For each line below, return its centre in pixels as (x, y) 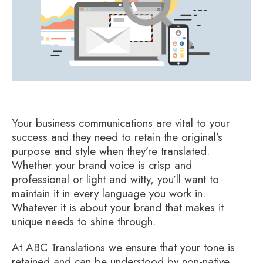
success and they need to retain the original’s (117, 137)
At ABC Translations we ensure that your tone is (123, 247)
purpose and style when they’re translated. (111, 151)
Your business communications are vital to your (121, 123)
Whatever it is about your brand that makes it (118, 207)
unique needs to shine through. (84, 221)
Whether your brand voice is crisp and (102, 165)
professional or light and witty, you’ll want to (115, 179)
